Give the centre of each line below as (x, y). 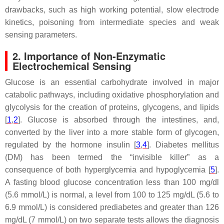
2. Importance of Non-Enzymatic (89, 56)
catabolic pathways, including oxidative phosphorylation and (112, 95)
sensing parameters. (41, 35)
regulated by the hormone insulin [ (71, 145)
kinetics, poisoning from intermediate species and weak (112, 22)
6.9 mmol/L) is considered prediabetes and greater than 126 (112, 207)
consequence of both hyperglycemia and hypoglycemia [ (108, 170)
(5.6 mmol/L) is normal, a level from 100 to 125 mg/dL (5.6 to (112, 195)
